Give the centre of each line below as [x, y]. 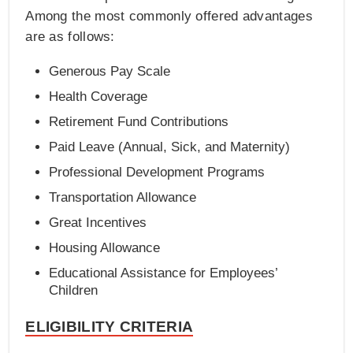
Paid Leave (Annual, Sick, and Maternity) [170, 147]
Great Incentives [98, 223]
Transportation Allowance [123, 198]
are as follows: [70, 37]
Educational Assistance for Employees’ [163, 273]
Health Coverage [98, 97]
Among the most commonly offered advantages [169, 17]
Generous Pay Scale [110, 72]
